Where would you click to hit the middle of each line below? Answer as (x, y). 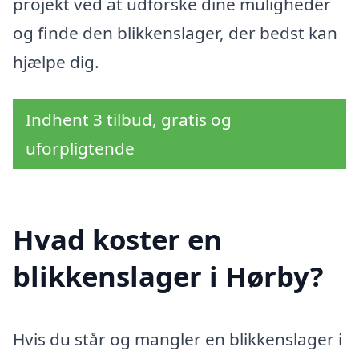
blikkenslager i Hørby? (168, 276)
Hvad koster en (117, 239)
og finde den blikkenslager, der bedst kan (175, 33)
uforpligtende (80, 148)
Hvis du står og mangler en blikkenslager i (177, 339)
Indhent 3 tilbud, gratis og (129, 119)
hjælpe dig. (56, 62)
